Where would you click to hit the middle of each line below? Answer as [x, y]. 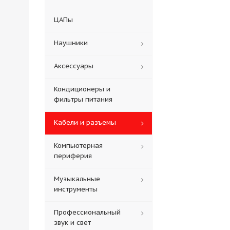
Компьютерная [78, 146]
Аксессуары [74, 66]
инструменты [76, 189]
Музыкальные [77, 179]
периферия [73, 156]
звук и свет [72, 223]
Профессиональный [87, 212]
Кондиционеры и [82, 89]
